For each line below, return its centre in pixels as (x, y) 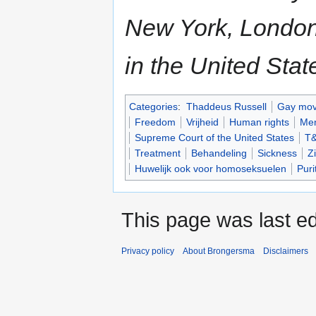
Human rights (259, 122)
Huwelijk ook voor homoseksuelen (211, 169)
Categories (153, 107)
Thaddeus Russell (226, 107)
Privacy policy (148, 251)
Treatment (158, 153)
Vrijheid (202, 122)
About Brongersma (219, 251)
